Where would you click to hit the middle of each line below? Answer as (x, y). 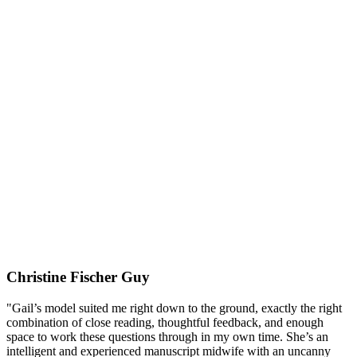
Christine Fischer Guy (78, 277)
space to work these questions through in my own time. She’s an (167, 336)
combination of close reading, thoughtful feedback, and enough (165, 322)
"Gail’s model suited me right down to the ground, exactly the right (174, 308)
